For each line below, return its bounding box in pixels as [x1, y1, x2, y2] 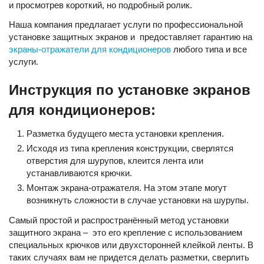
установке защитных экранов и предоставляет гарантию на [9, 32, 252, 42]
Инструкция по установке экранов [9, 82, 250, 98]
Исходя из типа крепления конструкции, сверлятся [27, 143, 233, 153]
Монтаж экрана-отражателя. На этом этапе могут [27, 183, 227, 193]
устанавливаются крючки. [27, 168, 132, 178]
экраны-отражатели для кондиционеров [9, 44, 171, 54]
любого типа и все [171, 44, 247, 54]
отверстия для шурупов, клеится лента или [27, 156, 203, 166]
